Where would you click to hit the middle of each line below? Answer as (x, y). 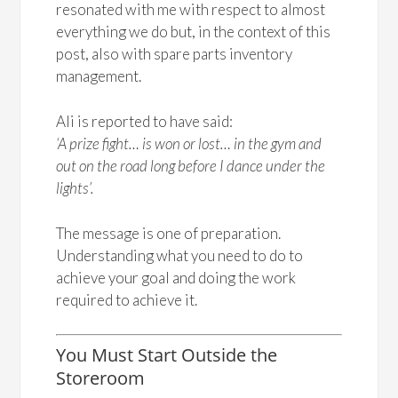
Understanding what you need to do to (180, 255)
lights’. (75, 188)
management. (99, 76)
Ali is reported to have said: (145, 121)
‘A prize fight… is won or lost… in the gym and (189, 143)
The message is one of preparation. (169, 233)
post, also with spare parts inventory (175, 54)
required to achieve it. (127, 300)
